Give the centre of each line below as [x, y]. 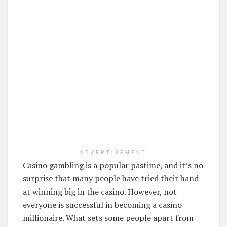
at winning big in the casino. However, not [100, 191]
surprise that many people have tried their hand [111, 178]
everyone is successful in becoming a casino [102, 204]
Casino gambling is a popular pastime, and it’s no [113, 165]
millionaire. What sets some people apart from [108, 218]
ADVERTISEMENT [113, 152]
